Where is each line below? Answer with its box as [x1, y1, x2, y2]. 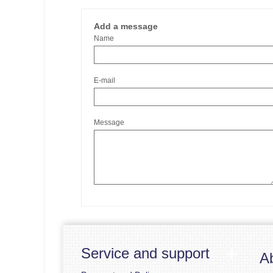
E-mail [94, 76, 115, 85]
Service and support [81, 245, 210, 261]
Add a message [94, 21, 158, 31]
